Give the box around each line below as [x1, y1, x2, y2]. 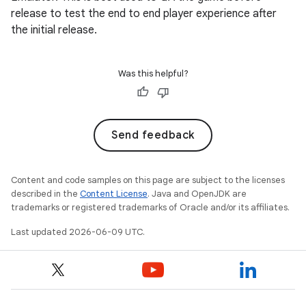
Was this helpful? [117, 68, 189, 79]
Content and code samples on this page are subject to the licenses [11, 174, 285, 186]
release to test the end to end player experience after [11, 7, 277, 20]
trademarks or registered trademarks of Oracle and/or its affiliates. [11, 201, 290, 213]
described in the [11, 188, 80, 199]
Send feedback [111, 128, 195, 142]
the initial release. [11, 23, 97, 37]
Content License [80, 188, 148, 199]
